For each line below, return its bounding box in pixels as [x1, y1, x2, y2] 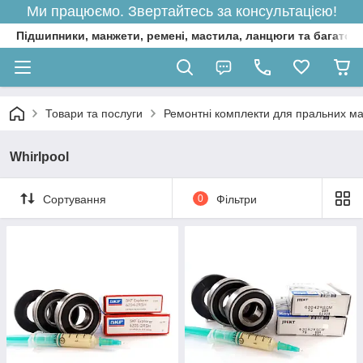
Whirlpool [10, 150, 69, 164]
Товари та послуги [45, 107, 143, 120]
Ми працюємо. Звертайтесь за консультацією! [26, 3, 337, 19]
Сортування [43, 192, 106, 206]
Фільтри [216, 192, 257, 206]
